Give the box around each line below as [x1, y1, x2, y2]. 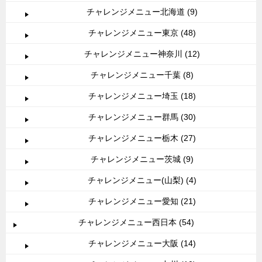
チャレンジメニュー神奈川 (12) [84, 49, 200, 58]
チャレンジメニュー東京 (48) [88, 27, 196, 37]
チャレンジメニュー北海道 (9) [87, 6, 198, 16]
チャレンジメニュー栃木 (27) [88, 133, 196, 143]
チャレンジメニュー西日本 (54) [78, 217, 194, 227]
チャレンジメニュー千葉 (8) [91, 70, 194, 80]
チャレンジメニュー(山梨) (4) [88, 175, 196, 185]
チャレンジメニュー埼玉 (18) [88, 91, 196, 101]
